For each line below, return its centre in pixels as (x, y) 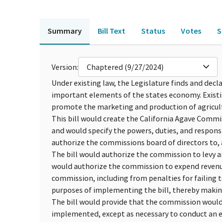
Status (153, 30)
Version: (65, 67)
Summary (65, 30)
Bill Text (111, 30)
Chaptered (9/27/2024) (125, 67)
